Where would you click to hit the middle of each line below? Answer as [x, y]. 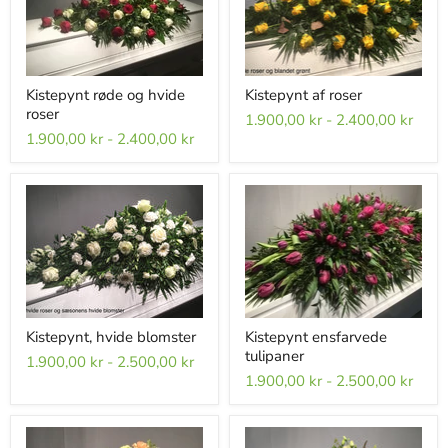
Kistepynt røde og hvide [105, 94]
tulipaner [274, 355]
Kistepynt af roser [303, 94]
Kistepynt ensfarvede [316, 336]
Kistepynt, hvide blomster [111, 336]
